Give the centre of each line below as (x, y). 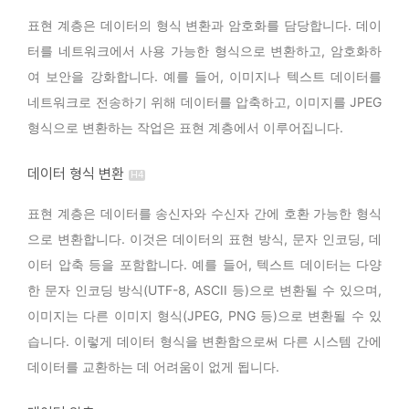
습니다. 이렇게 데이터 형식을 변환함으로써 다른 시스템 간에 (204, 341)
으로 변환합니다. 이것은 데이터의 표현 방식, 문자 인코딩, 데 (204, 239)
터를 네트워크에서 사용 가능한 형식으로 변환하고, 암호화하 (204, 51)
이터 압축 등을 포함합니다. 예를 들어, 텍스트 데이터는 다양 (204, 265)
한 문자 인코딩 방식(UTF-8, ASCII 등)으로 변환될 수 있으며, (204, 290)
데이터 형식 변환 (76, 174)
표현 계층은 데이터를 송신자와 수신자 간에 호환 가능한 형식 (204, 214)
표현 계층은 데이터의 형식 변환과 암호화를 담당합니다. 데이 (204, 26)
